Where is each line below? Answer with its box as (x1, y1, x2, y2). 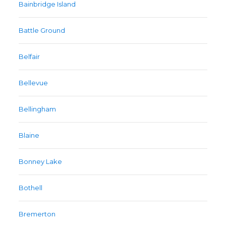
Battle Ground (19, 26, 66, 35)
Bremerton (19, 210, 56, 218)
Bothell (19, 184, 43, 192)
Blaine (19, 131, 40, 140)
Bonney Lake (19, 157, 63, 166)
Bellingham (19, 105, 56, 114)
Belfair (19, 52, 40, 61)
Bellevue (19, 79, 48, 87)
